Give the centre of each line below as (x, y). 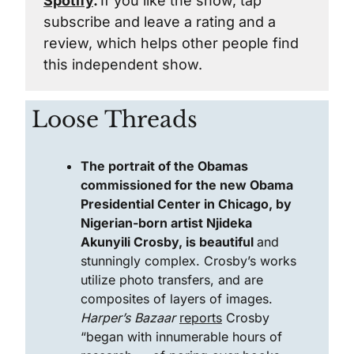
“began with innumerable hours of (181, 337)
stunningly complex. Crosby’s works (188, 261)
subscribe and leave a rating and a (160, 22)
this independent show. (123, 64)
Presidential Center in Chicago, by (186, 204)
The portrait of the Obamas (164, 166)
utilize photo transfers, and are (172, 280)
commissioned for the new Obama (187, 185)
